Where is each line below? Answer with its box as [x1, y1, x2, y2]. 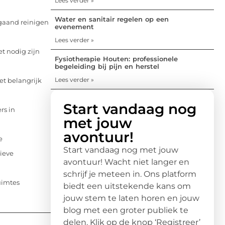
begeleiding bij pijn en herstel [55, 62, 159, 70]
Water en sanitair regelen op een [55, 15, 169, 23]
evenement [55, 22, 94, 31]
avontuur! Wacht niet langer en [63, 157, 189, 167]
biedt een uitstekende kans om [63, 181, 191, 191]
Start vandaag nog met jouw [63, 145, 178, 155]
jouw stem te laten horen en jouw [63, 193, 199, 203]
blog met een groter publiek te [63, 205, 188, 215]
